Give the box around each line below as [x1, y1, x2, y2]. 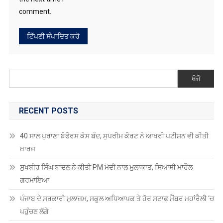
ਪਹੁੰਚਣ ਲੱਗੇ [19, 207, 50, 216]
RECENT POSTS [18, 106, 78, 115]
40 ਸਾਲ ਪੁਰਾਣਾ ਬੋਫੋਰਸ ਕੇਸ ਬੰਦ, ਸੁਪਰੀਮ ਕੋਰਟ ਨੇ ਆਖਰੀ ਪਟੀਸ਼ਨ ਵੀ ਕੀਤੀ [19, 131, 209, 140]
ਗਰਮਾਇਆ [19, 176, 51, 184]
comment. [18, 7, 51, 15]
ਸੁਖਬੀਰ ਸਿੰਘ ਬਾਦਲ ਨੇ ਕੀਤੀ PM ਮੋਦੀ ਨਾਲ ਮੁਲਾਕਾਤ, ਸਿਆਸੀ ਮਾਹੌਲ [19, 163, 193, 171]
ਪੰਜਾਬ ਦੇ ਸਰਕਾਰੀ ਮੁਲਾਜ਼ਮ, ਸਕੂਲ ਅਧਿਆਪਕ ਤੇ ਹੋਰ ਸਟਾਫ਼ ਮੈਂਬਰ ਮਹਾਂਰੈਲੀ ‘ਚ [19, 194, 214, 203]
